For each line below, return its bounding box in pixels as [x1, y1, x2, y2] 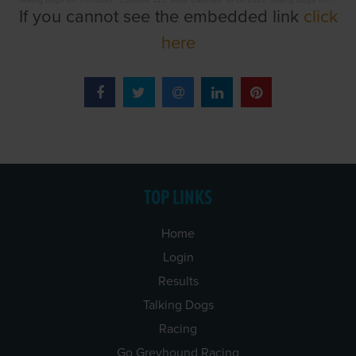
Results [157, 273, 199, 289]
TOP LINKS [144, 184, 212, 212]
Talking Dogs [142, 296, 214, 313]
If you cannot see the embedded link [18, 6, 304, 27]
